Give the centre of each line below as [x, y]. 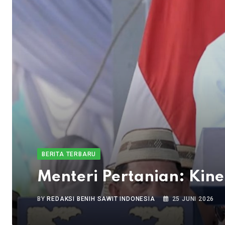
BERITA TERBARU [69, 154]
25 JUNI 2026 [193, 199]
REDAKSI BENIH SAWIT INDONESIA [101, 199]
